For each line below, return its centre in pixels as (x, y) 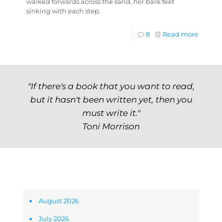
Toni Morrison (111, 126)
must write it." (111, 113)
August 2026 (59, 201)
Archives (36, 177)
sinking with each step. (63, 11)
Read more (180, 34)
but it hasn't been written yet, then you (111, 99)
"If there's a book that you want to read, (111, 86)
